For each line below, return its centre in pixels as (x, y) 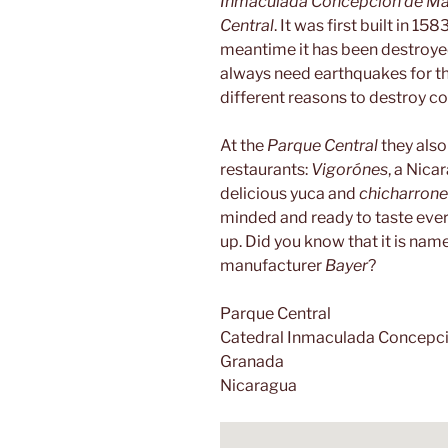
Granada (252, 362)
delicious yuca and (289, 194)
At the (243, 146)
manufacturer (272, 266)
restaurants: (265, 170)
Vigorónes (349, 170)
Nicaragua (258, 386)
